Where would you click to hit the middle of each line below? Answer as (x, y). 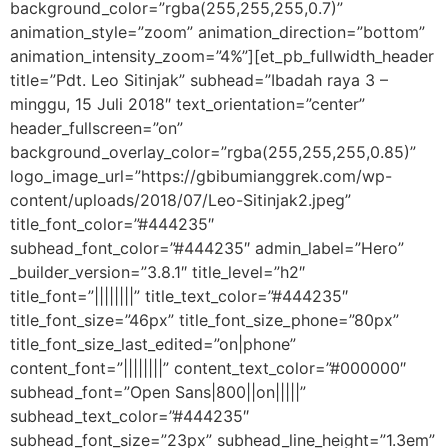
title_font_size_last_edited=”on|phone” (153, 344)
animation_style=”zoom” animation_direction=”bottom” (217, 32)
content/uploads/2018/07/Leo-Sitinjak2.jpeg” (180, 200)
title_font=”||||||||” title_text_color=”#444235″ (179, 296)
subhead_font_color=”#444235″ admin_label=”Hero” (207, 248)
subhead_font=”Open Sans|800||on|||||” (158, 392)
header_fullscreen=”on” (96, 128)
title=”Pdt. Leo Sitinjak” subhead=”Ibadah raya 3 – (199, 80)
